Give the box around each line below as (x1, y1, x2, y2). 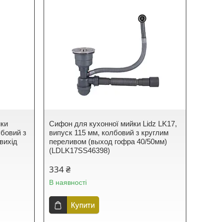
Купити (71, 201, 95, 209)
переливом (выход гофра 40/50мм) (49, 137, 167, 146)
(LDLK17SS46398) (49, 146, 111, 155)
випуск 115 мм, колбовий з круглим (49, 128, 169, 137)
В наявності (49, 178, 87, 186)
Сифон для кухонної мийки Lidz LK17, (49, 119, 177, 128)
